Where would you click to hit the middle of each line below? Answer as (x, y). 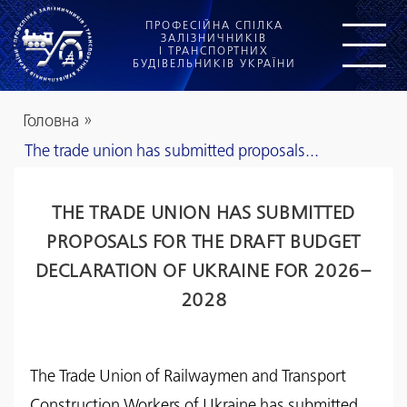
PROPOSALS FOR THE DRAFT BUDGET (203, 243)
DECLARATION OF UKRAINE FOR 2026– (203, 272)
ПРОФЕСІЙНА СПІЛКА (214, 26)
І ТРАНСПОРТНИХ (214, 52)
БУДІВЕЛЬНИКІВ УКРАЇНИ (214, 65)
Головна (51, 122)
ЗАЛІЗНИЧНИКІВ (214, 39)
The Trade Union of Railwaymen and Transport (188, 377)
